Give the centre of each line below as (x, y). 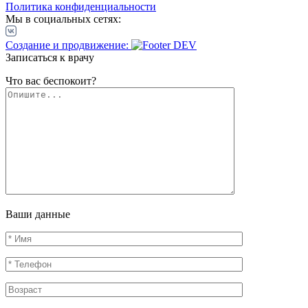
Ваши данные (38, 214)
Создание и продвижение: (67, 45)
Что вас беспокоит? (51, 80)
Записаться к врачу (50, 57)
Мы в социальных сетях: (63, 19)
